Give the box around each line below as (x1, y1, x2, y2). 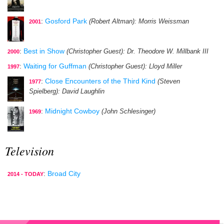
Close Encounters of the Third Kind (45, 76, 155, 85)
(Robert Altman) (89, 17, 134, 25)
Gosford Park (45, 16, 87, 25)
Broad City (47, 169, 80, 177)
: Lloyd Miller (145, 62, 182, 70)
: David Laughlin (58, 87, 104, 95)
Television (5, 142, 54, 158)
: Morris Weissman (134, 17, 189, 25)
